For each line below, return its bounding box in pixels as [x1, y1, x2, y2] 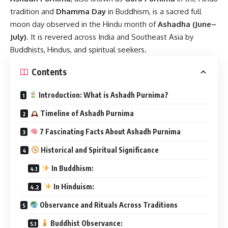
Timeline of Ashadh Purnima [38, 108, 134, 118]
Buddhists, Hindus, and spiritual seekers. [10, 44, 147, 54]
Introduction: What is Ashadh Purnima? [37, 90, 168, 99]
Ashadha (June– [158, 19, 216, 29]
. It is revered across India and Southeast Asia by [26, 32, 193, 42]
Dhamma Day [56, 6, 106, 16]
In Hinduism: [51, 182, 94, 191]
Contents [32, 66, 67, 78]
